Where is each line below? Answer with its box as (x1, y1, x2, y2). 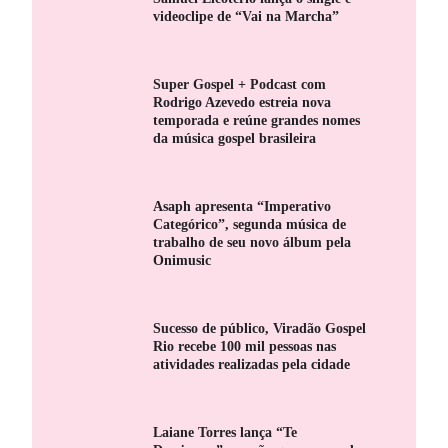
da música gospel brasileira (153, 129, 317, 146)
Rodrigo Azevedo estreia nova (153, 93, 332, 110)
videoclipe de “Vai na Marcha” (153, 7, 340, 24)
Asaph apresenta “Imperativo (153, 197, 332, 214)
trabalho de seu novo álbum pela (153, 233, 352, 250)
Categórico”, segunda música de (153, 215, 347, 232)
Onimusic (153, 251, 212, 268)
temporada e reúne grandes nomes (153, 111, 361, 128)
